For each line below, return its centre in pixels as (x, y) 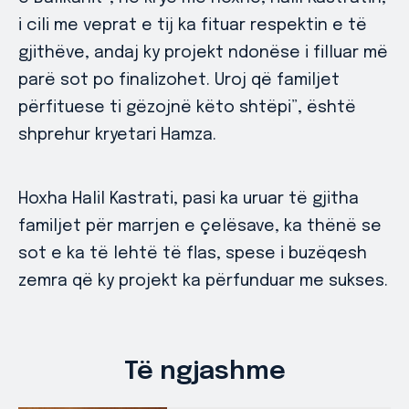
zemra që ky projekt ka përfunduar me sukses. (203, 281)
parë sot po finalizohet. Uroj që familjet (179, 80)
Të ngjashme (204, 372)
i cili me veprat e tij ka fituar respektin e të (193, 25)
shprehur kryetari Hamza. (117, 135)
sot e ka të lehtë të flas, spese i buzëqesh (193, 253)
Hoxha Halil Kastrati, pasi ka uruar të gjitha (189, 199)
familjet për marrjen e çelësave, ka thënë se (200, 226)
